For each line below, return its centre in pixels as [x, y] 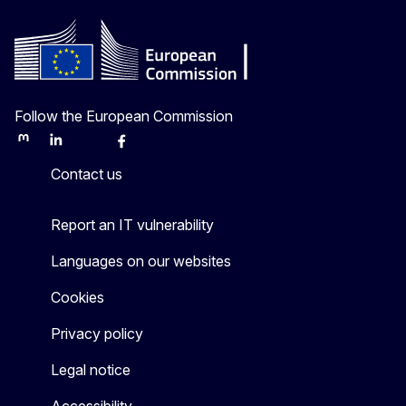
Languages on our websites [141, 261]
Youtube [169, 147]
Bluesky [102, 147]
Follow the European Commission [124, 116]
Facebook [142, 147]
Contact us [87, 174]
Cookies [77, 298]
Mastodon [43, 147]
